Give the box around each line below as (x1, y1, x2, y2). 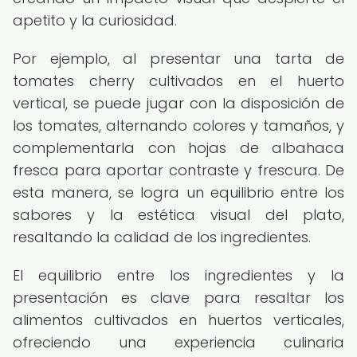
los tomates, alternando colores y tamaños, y (13, 116, 344, 135)
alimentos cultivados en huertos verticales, (13, 310, 344, 330)
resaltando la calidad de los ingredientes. (13, 227, 311, 247)
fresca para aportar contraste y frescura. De (13, 160, 344, 180)
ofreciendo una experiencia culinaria (13, 332, 344, 352)
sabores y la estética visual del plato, (13, 205, 344, 225)
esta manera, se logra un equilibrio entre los (13, 182, 344, 202)
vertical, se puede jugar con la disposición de (13, 93, 344, 113)
